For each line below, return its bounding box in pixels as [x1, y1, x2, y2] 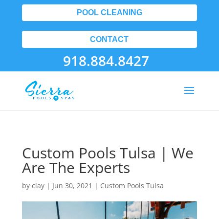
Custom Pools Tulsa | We [22, 143, 194, 163]
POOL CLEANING [76, 8, 142, 17]
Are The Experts [22, 157, 130, 177]
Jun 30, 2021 [52, 181, 92, 190]
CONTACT [90, 35, 129, 44]
